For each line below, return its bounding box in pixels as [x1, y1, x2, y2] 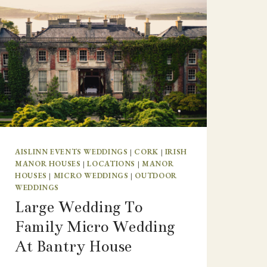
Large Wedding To [15, 198, 142, 217]
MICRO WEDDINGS [53, 170, 129, 181]
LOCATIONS [87, 159, 136, 169]
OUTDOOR [135, 170, 177, 181]
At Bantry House [15, 237, 132, 256]
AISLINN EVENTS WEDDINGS [15, 147, 128, 157]
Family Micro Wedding [15, 218, 175, 237]
